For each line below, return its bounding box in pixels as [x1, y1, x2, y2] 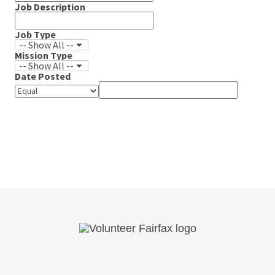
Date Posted [15, 70, 71, 82]
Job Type [15, 28, 56, 41]
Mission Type [15, 49, 72, 61]
